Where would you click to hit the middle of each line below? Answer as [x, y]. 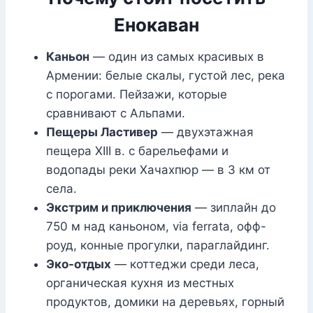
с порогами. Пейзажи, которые [137, 95]
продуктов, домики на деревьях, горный [165, 302]
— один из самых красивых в [177, 57]
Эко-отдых [79, 264]
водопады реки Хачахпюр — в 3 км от [158, 170]
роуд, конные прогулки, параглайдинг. [158, 246]
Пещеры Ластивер [102, 132]
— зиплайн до [234, 208]
